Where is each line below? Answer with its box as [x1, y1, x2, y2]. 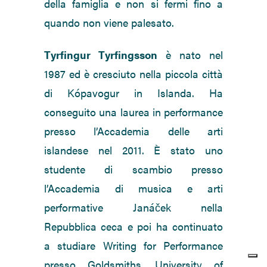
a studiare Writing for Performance [44, 238, 223, 253]
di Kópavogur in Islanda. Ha [44, 85, 223, 101]
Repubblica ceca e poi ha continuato [44, 219, 223, 234]
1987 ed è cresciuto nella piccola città [44, 66, 223, 82]
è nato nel [157, 47, 223, 63]
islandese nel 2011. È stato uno [44, 142, 223, 158]
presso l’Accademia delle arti [44, 123, 223, 139]
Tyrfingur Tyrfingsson [44, 47, 157, 63]
